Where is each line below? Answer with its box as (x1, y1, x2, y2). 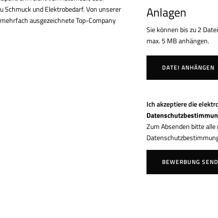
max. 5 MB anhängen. (146, 35, 210, 46)
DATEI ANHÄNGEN (162, 62, 215, 72)
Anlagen (146, 3, 187, 21)
